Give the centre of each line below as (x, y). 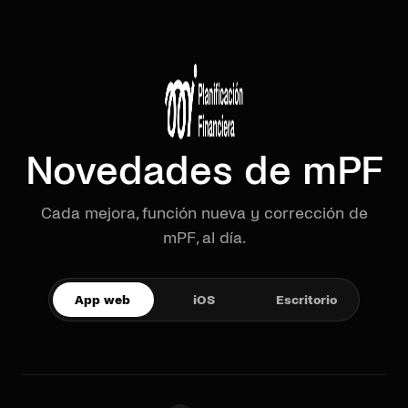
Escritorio (306, 300)
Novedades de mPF (204, 171)
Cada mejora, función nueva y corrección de (204, 214)
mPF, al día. (204, 238)
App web (102, 300)
